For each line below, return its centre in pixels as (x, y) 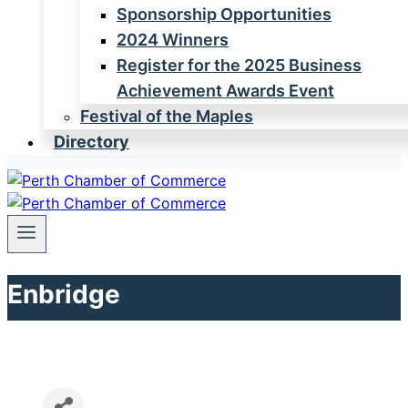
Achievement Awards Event (225, 91)
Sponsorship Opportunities (224, 15)
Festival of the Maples (167, 117)
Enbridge (64, 294)
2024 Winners (173, 40)
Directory (91, 142)
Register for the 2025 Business (239, 66)
